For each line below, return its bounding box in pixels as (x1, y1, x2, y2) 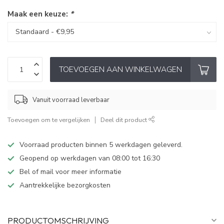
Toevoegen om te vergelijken (7, 115, 90, 124)
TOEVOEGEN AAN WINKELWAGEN (58, 64, 182, 75)
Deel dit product (100, 115, 148, 124)
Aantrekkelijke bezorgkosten (19, 180, 110, 190)
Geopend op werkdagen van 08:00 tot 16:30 (19, 153, 160, 163)
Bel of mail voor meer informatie (19, 167, 121, 177)
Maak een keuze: (7, 8, 70, 19)
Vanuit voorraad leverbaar (32, 95, 109, 104)
